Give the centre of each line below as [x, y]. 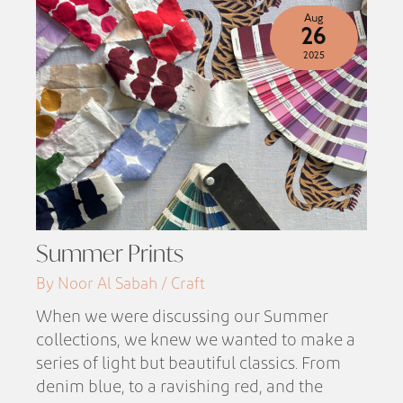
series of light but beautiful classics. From [189, 364]
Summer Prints [110, 252]
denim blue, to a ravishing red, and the [180, 388]
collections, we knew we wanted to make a [196, 341]
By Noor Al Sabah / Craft [121, 283]
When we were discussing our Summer [183, 318]
